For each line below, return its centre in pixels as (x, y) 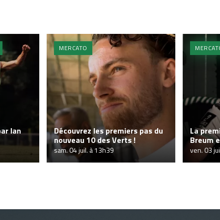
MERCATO (73, 48)
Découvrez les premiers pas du (109, 131)
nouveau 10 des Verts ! (95, 140)
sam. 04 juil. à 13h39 (84, 150)
